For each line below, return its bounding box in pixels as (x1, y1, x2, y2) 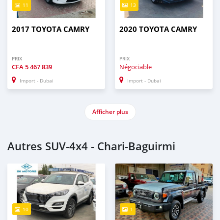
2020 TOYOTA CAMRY (119, 24, 197, 35)
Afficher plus (92, 108, 128, 116)
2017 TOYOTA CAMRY (12, 24, 89, 35)
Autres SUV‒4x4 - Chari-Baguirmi (7, 139, 175, 154)
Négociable (119, 62, 152, 72)
